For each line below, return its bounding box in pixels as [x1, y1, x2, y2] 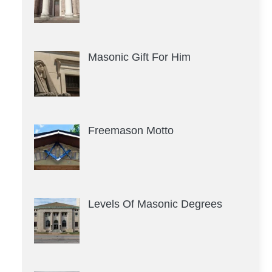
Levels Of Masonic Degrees [87, 197, 222, 210]
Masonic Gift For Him [87, 50, 191, 63]
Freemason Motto [87, 124, 174, 137]
